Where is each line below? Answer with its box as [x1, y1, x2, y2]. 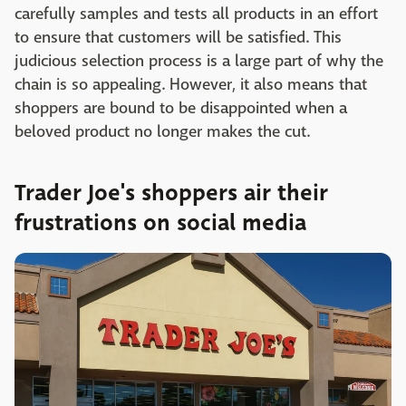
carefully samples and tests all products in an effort [14, 3, 378, 24]
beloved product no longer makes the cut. [14, 121, 310, 142]
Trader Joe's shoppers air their [14, 176, 328, 209]
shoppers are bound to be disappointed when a [14, 97, 347, 119]
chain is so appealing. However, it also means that [14, 73, 367, 95]
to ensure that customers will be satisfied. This [14, 26, 342, 48]
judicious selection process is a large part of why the [14, 50, 383, 72]
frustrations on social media [14, 206, 306, 239]
